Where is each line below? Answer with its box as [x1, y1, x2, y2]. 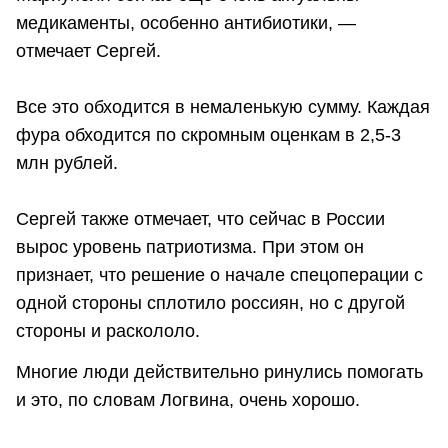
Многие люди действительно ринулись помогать [16, 362, 423, 383]
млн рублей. [16, 152, 118, 173]
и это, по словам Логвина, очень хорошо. [16, 390, 360, 411]
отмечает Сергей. [16, 40, 161, 61]
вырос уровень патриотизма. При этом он [16, 236, 364, 257]
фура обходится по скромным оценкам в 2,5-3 [16, 124, 401, 145]
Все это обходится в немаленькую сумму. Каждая [16, 96, 430, 117]
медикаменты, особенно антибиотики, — [16, 12, 356, 33]
